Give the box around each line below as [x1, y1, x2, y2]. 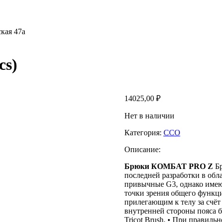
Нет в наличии [124, 111, 174, 120]
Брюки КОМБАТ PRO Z [124, 162, 213, 170]
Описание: [124, 145, 161, 154]
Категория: [124, 128, 164, 137]
